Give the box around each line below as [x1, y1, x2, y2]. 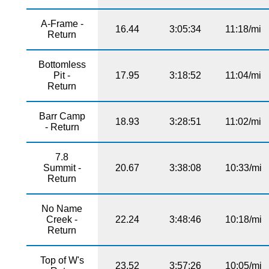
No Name [41, 203, 83, 214]
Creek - [46, 214, 78, 225]
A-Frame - [40, 18, 83, 29]
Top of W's [40, 255, 84, 265]
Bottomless [38, 59, 86, 70]
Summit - [43, 162, 81, 173]
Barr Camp [38, 110, 85, 121]
